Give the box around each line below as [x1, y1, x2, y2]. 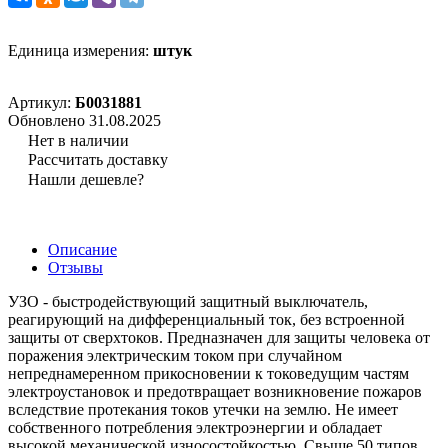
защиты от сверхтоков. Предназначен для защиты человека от [8, 328, 430, 346]
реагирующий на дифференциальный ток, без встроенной [8, 310, 405, 328]
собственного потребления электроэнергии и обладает [8, 418, 382, 436]
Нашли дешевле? [28, 170, 144, 188]
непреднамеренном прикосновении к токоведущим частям [8, 364, 409, 382]
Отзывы [48, 258, 103, 276]
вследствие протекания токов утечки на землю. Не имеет [8, 400, 398, 418]
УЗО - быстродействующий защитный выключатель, [8, 292, 368, 310]
